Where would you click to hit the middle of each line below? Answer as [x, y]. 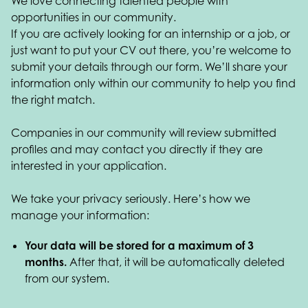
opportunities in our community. [93, 17]
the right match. [53, 100]
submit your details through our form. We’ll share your [149, 67]
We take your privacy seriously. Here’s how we [131, 199]
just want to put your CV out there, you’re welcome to [151, 50]
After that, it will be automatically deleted [176, 262]
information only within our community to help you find [153, 83]
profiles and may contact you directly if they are [137, 149]
